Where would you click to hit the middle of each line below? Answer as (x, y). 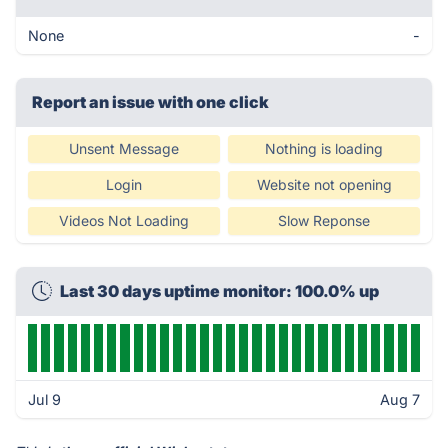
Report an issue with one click (150, 102)
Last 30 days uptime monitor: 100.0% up (219, 291)
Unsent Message (124, 148)
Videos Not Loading (124, 220)
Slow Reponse (324, 220)
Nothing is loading (324, 148)
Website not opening (324, 184)
